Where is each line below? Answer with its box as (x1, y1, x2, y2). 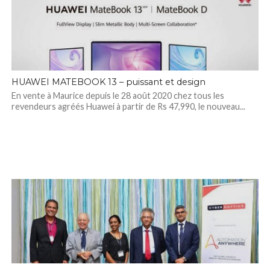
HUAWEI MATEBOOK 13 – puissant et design (11, 77, 206, 87)
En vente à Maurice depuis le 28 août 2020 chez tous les (11, 90, 224, 101)
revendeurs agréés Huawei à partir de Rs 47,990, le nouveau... (11, 101, 245, 111)
